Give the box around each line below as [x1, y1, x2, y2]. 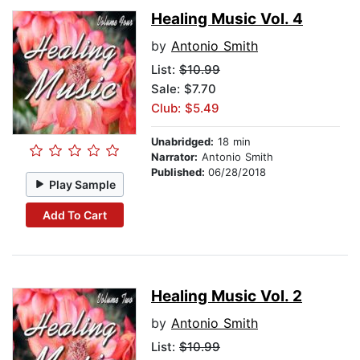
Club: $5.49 [151, 100, 219, 117]
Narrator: [151, 150, 198, 164]
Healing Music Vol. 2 [151, 287, 302, 306]
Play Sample [49, 177, 117, 191]
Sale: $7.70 [151, 81, 216, 97]
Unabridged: [151, 135, 214, 149]
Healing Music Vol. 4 [151, 10, 303, 29]
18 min [214, 135, 251, 149]
